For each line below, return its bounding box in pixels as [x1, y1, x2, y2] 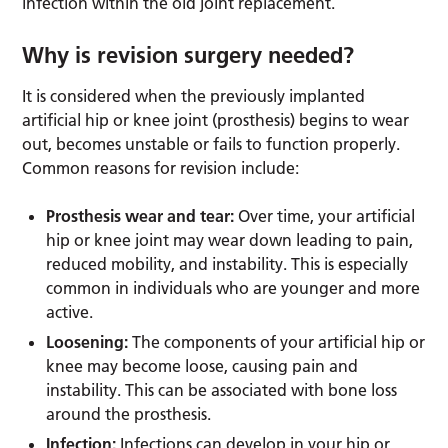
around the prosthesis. [46, 403, 212, 424]
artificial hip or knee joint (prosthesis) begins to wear [22, 109, 410, 130]
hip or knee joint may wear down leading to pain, [46, 229, 414, 250]
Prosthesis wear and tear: [46, 205, 239, 226]
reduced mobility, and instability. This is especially [46, 253, 409, 274]
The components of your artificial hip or [128, 331, 426, 352]
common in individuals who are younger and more [46, 277, 421, 298]
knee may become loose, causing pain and [46, 355, 359, 376]
